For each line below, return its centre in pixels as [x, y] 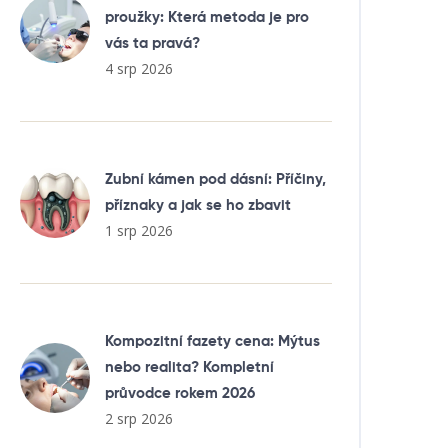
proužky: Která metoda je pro [207, 17]
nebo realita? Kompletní [189, 367]
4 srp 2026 [139, 68]
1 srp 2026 [139, 230]
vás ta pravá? [152, 43]
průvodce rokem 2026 [180, 393]
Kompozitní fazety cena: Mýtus [212, 341]
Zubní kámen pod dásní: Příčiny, [215, 179]
